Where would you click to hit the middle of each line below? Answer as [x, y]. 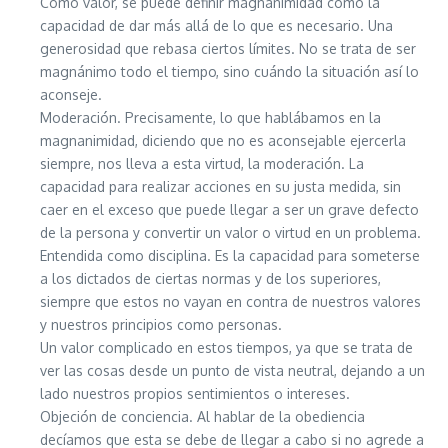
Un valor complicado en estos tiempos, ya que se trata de [226, 348]
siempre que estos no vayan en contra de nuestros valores [230, 302]
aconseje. [71, 95]
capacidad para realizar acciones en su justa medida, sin [220, 187]
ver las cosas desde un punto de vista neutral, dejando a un [232, 371]
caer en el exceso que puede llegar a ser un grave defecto [229, 210]
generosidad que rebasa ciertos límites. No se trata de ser [228, 49]
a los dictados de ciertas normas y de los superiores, [210, 279]
